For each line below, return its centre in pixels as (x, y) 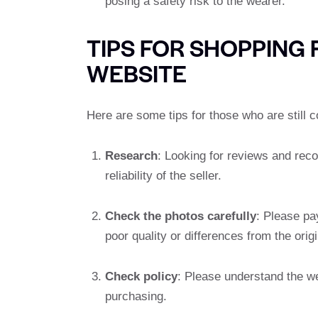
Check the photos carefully (180, 216)
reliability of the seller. (163, 176)
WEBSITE (137, 72)
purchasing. (136, 297)
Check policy (141, 277)
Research (131, 156)
